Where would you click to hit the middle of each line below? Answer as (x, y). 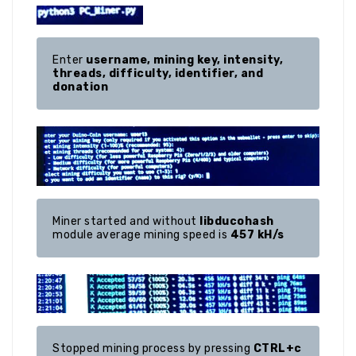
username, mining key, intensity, (184, 60)
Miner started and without (126, 221)
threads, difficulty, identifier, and (158, 74)
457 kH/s (257, 234)
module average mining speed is (141, 234)
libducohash (237, 221)
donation (80, 87)
